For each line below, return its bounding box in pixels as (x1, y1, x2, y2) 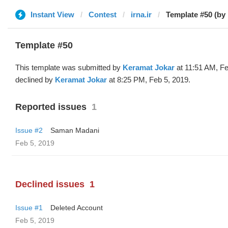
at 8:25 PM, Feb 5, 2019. (107, 75, 190, 84)
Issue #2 (15, 126, 43, 134)
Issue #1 (15, 204, 43, 212)
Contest (89, 10, 117, 19)
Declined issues (15, 179, 84, 189)
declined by (15, 75, 55, 84)
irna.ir (131, 10, 152, 19)
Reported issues (15, 102, 87, 112)
